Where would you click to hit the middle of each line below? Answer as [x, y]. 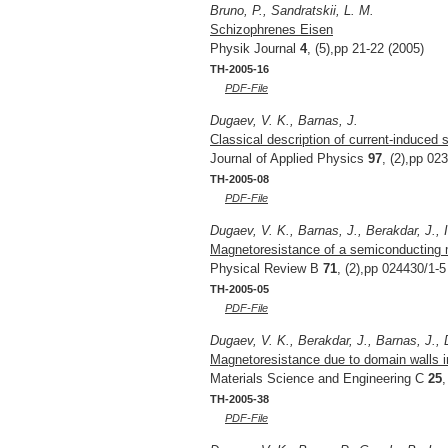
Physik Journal [255, 49]
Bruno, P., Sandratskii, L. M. [292, 11]
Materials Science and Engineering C [319, 379]
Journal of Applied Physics [289, 159]
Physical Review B [266, 269]
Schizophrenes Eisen [271, 30]
